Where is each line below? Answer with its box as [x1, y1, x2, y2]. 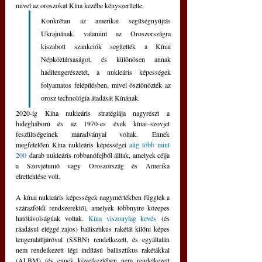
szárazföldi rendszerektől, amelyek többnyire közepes [16, 202, 170, 212]
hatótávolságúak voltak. [16, 213, 89, 223]
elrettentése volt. [16, 171, 60, 181]
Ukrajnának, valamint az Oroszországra [41, 28, 171, 38]
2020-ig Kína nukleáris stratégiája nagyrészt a [16, 108, 170, 118]
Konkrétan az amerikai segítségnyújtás [41, 15, 171, 25]
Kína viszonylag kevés [88, 213, 157, 223]
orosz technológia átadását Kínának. [41, 92, 140, 102]
